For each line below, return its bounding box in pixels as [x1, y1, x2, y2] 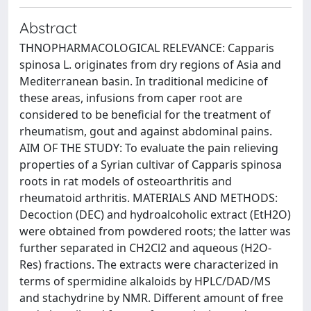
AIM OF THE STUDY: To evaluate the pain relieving [19, 140, 278, 155]
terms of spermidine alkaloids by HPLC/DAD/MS [19, 274, 271, 289]
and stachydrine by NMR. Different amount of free [19, 290, 283, 305]
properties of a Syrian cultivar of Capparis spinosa [19, 157, 282, 172]
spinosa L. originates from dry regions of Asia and [19, 57, 281, 72]
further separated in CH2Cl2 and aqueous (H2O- [19, 240, 271, 255]
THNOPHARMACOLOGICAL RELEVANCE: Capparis [19, 40, 274, 56]
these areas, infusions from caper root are [19, 90, 242, 106]
